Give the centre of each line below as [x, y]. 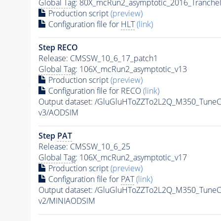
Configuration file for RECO [94, 91]
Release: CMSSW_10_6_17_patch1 [98, 58]
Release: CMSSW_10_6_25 [84, 146]
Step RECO [58, 47]
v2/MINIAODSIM [67, 201]
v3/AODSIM [58, 112]
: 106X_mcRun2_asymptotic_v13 [131, 69]
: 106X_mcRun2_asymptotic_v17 [131, 157]
